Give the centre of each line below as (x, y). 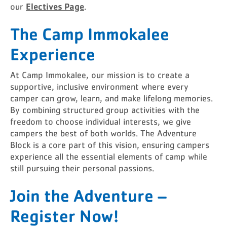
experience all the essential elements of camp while (109, 157)
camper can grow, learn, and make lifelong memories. (111, 99)
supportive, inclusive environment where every (99, 87)
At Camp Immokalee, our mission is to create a (100, 75)
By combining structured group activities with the (105, 110)
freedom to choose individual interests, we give (101, 122)
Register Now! (64, 215)
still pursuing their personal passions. (82, 168)
